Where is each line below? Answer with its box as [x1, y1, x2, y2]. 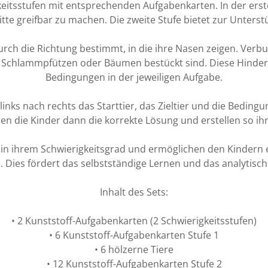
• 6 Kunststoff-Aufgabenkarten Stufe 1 [49, 228, 219, 242]
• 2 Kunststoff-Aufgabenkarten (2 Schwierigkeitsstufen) [11, 214, 257, 227]
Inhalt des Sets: [100, 185, 168, 199]
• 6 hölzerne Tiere [95, 242, 173, 256]
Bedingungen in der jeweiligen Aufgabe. [45, 70, 223, 84]
